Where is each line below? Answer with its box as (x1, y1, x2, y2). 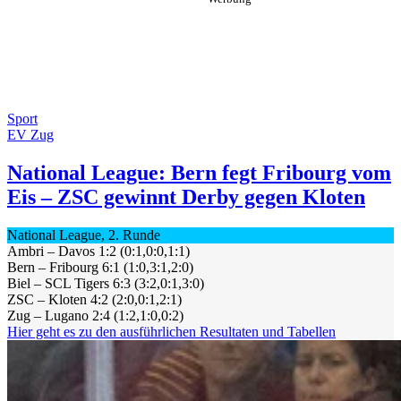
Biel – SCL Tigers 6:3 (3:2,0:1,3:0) (7, 275, 204, 291)
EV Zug (7, 127, 54, 142)
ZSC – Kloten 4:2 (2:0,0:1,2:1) (7, 291, 182, 307)
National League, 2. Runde (7, 226, 160, 243)
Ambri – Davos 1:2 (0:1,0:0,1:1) (7, 243, 190, 259)
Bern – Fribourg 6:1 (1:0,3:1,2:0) (7, 259, 193, 275)
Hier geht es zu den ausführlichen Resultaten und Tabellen (7, 323, 336, 339)
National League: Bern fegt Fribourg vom (7, 160, 391, 184)
